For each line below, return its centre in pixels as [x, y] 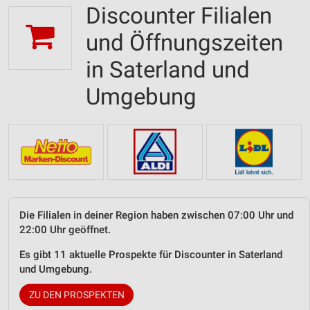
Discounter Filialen [179, 16]
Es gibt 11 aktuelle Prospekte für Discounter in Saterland [151, 254]
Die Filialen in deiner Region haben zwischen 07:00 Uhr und [156, 215]
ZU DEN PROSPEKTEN [76, 294]
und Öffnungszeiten [184, 43]
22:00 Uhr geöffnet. [65, 229]
